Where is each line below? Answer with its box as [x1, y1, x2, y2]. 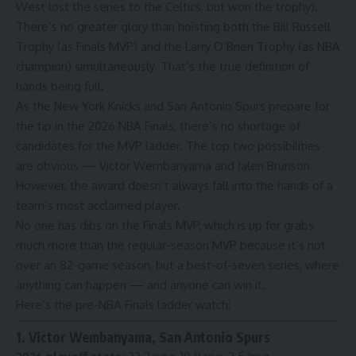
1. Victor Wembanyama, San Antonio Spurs [16, 327, 270, 346]
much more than [16, 237, 106, 253]
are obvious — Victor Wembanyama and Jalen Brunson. [16, 157, 313, 173]
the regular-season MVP [106, 237, 237, 253]
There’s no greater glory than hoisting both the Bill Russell [16, 18, 331, 34]
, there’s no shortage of [174, 118, 300, 133]
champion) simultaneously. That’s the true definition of [16, 58, 309, 74]
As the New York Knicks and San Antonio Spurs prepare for [16, 98, 330, 114]
